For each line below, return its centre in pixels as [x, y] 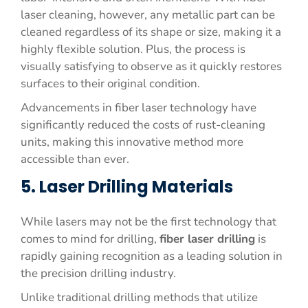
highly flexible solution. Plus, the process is [133, 49]
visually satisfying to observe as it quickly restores [151, 66]
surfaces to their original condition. [110, 84]
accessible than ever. [75, 159]
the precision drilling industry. [98, 273]
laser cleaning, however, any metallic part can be [148, 15]
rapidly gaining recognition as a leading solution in [152, 256]
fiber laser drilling [207, 239]
